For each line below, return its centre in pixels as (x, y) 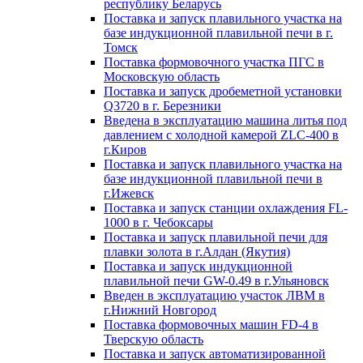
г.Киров (125, 149)
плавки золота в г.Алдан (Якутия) (197, 252)
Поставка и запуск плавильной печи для (216, 237)
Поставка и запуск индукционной (198, 266)
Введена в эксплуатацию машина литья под (225, 120)
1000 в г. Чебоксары (158, 222)
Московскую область (162, 77)
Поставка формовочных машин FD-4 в (211, 325)
